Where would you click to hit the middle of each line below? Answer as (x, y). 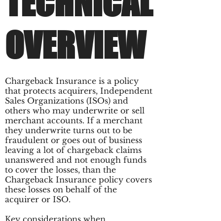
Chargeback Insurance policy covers (78, 180)
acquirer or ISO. (38, 199)
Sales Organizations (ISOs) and (67, 101)
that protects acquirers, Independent (79, 91)
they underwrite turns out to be (69, 130)
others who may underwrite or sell (75, 110)
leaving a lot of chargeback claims (73, 150)
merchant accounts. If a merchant (74, 120)
